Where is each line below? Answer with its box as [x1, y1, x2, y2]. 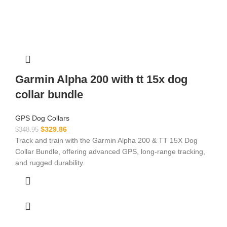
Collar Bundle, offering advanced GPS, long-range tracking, [15, 147, 205, 156]
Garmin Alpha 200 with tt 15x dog [15, 73, 187, 86]
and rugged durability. [15, 159, 85, 167]
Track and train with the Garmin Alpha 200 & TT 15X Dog [15, 136, 198, 145]
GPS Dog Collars [15, 114, 69, 123]
